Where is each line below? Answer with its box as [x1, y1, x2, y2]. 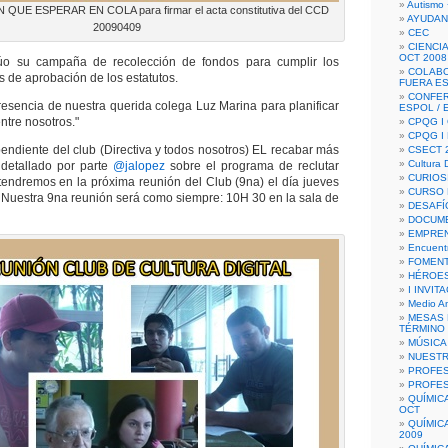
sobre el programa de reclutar [165, 159, 339, 173]
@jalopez [113, 159, 165, 173]
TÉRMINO [399, 323, 445, 334]
